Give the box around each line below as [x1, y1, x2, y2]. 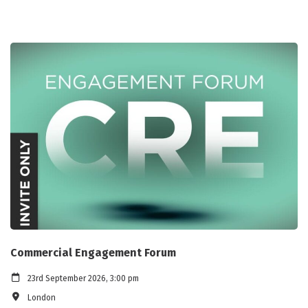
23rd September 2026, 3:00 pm [27, 273, 139, 283]
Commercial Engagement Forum [10, 245, 176, 259]
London [27, 292, 56, 302]
